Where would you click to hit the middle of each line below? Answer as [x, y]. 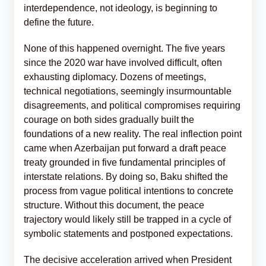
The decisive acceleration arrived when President [128, 259]
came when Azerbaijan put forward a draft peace [125, 148]
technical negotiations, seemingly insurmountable [128, 91]
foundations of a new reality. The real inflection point [133, 134]
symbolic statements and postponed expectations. [128, 233]
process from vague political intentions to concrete [129, 191]
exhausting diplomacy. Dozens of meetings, [115, 77]
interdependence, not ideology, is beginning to [121, 8]
